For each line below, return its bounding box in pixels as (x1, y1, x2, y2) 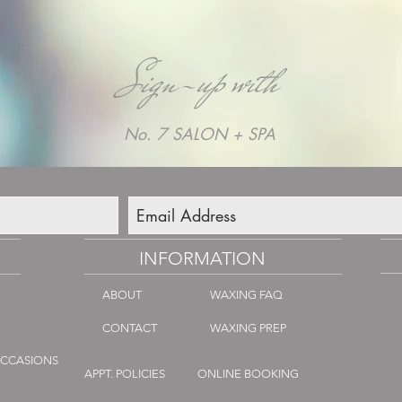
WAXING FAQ (210, 288, 283, 302)
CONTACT (102, 321, 157, 336)
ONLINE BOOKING (197, 367, 299, 381)
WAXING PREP (210, 321, 286, 336)
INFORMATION (139, 248, 266, 270)
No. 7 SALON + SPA (124, 123, 275, 145)
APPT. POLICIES (84, 367, 165, 381)
